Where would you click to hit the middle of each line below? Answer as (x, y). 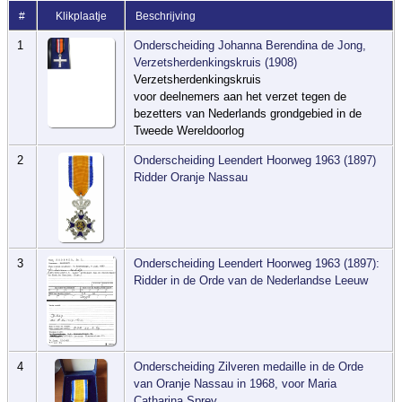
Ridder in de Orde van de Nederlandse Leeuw (251, 281)
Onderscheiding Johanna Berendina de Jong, (250, 46)
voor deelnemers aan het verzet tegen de (240, 97)
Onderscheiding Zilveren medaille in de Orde (249, 367)
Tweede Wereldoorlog (189, 131)
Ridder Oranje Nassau (191, 178)
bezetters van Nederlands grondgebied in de (248, 114)
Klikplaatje (81, 17)
